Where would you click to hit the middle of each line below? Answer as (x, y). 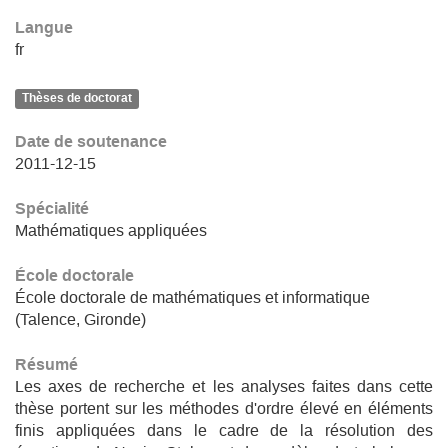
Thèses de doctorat (77, 98)
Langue (44, 27)
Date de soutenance (91, 141)
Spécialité (52, 208)
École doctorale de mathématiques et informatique (192, 297)
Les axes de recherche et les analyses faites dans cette (224, 386)
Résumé (46, 364)
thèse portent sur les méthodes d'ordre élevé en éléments (224, 408)
